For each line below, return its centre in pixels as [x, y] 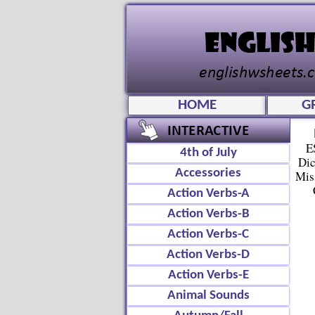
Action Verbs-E [208, 275]
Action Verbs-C [208, 234]
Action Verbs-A [208, 194]
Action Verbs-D [208, 255]
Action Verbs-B [208, 214]
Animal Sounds [208, 296]
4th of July [208, 153]
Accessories [208, 173]
